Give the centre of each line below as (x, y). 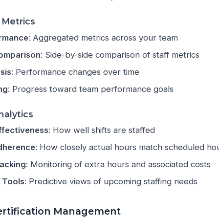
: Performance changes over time (76, 72)
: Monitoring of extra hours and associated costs (119, 164)
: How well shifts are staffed (102, 130)
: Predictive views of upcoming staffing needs (111, 182)
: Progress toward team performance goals (91, 89)
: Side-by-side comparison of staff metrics (120, 55)
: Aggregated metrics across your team (103, 38)
